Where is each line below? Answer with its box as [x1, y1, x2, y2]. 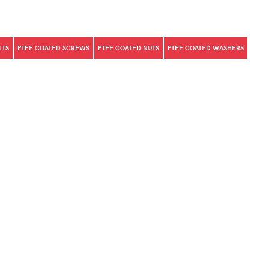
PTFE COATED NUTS [98, 43, 159, 52]
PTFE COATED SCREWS [17, 43, 89, 52]
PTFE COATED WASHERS [168, 43, 244, 52]
